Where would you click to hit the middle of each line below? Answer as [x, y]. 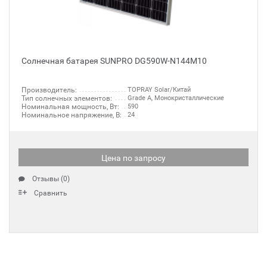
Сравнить [51, 193]
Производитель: [49, 90]
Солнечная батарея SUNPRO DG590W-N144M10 [114, 61]
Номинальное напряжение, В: [72, 115]
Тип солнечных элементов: [67, 98]
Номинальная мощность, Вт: [70, 107]
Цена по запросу [133, 158]
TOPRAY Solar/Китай [159, 90]
